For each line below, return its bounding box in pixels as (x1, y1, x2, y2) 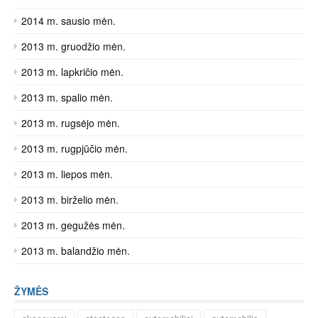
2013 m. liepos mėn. (21, 167, 113, 181)
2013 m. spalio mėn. (21, 90, 113, 104)
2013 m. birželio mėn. (21, 192, 119, 207)
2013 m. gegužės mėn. (21, 218, 125, 232)
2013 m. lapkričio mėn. (21, 65, 124, 79)
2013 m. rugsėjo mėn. (21, 116, 120, 130)
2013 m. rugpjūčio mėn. (21, 141, 128, 155)
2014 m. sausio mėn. (21, 13, 116, 28)
